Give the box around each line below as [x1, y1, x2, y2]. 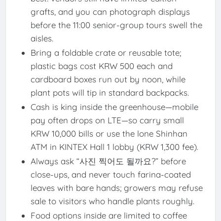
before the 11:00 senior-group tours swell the [30, 20, 202, 31]
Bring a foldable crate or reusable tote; [30, 47, 181, 58]
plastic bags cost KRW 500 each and [30, 61, 173, 72]
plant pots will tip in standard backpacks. [30, 87, 189, 98]
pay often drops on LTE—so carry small [30, 115, 184, 126]
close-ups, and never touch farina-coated [30, 169, 191, 180]
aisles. [30, 33, 53, 44]
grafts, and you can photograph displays [30, 6, 190, 17]
